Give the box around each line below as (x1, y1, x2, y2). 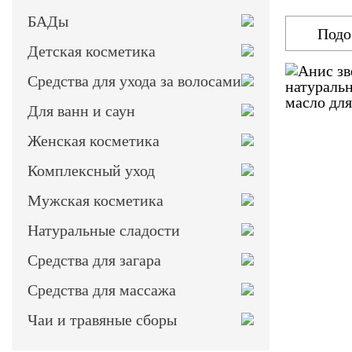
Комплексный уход (27, 162, 155, 179)
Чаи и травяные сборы (27, 311, 177, 328)
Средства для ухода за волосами (27, 72, 241, 90)
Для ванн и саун (27, 102, 135, 119)
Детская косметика (27, 42, 156, 60)
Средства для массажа (27, 281, 176, 299)
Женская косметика (27, 132, 159, 149)
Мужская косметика (27, 192, 163, 209)
